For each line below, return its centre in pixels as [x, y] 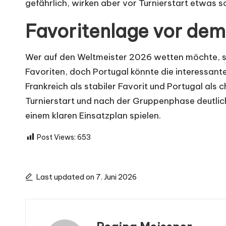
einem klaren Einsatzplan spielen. [93, 116]
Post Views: [56, 137]
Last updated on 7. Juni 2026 [87, 177]
